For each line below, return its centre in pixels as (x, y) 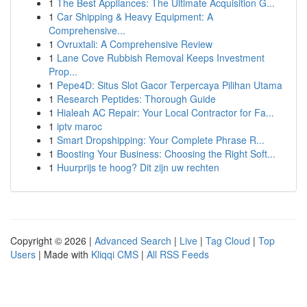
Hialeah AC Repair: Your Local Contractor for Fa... (165, 112)
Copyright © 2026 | (52, 241)
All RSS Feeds (178, 254)
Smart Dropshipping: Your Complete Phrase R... (161, 140)
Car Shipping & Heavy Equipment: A (135, 16)
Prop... (63, 71)
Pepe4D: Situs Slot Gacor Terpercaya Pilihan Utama (170, 85)
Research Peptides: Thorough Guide (136, 99)
